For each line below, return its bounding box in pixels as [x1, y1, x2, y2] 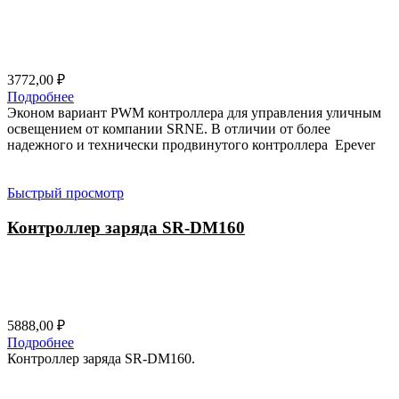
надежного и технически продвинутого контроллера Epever [7, 137, 375, 153]
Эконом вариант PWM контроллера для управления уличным [7, 105, 381, 121]
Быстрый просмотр [7, 185, 124, 201]
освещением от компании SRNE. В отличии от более [7, 121, 330, 137]
